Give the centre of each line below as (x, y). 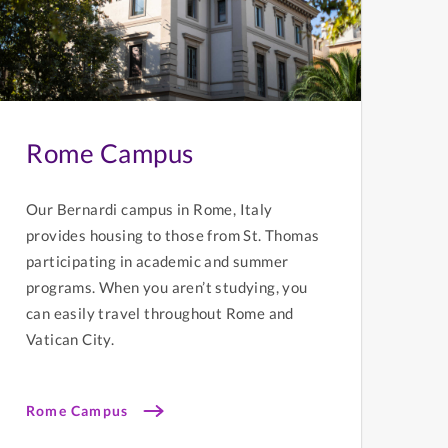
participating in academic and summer (157, 261)
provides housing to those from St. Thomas (173, 235)
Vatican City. (70, 339)
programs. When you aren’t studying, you (167, 287)
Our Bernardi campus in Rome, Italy (149, 209)
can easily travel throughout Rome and (160, 313)
